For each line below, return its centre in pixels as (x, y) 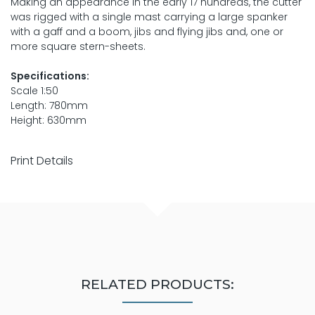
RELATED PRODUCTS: (157, 284)
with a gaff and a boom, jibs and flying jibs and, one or (147, 31)
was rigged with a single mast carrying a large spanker (149, 17)
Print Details (42, 160)
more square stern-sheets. (78, 46)
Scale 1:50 (34, 90)
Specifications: (50, 76)
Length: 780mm (49, 105)
